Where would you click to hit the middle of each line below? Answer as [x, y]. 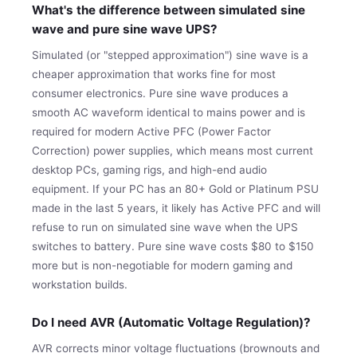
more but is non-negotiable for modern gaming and [162, 265]
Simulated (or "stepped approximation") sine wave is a [170, 55]
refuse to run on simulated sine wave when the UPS [165, 227]
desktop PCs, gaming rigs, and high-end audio [149, 169]
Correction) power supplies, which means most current [173, 150]
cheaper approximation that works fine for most [154, 74]
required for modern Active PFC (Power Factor [151, 131]
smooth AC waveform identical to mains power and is [169, 112]
